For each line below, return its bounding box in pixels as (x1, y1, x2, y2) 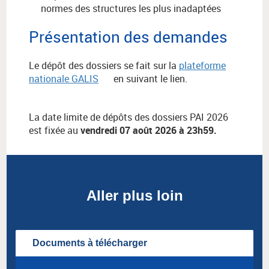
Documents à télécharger (32, 238, 147, 249)
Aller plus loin (86, 187, 183, 204)
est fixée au (29, 124, 78, 138)
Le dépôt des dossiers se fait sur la (29, 59, 179, 73)
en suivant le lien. (111, 72, 187, 86)
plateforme (179, 59, 226, 73)
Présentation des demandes (29, 26, 231, 47)
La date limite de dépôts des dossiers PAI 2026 (29, 110, 228, 124)
